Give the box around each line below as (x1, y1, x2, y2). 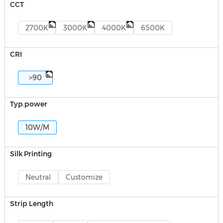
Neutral (25, 173, 51, 182)
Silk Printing (9, 149, 52, 158)
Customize (65, 173, 103, 182)
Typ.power (9, 100, 47, 109)
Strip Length (9, 199, 53, 208)
